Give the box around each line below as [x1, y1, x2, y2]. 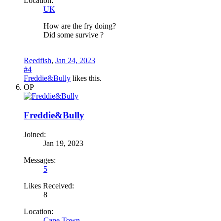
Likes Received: [24, 181, 74, 190]
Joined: [24, 130, 46, 139]
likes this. [71, 74, 102, 83]
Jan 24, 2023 [55, 56, 95, 65]
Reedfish [24, 56, 51, 65]
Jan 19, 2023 [43, 139, 83, 147]
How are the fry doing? [43, 22, 116, 31]
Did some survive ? [43, 31, 104, 39]
